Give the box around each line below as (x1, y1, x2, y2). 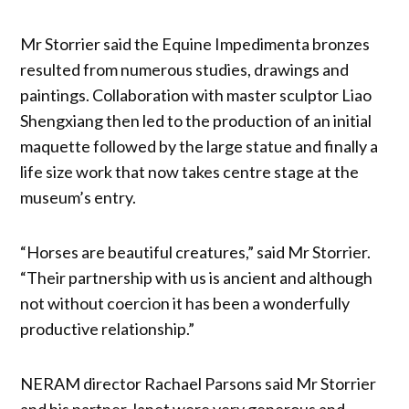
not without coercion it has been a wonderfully (20, 292, 351, 313)
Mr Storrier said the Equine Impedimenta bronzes (20, 33, 371, 54)
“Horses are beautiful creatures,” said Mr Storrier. (20, 241, 372, 262)
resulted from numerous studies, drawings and (20, 58, 350, 79)
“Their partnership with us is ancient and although (20, 267, 373, 288)
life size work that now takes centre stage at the (20, 161, 360, 182)
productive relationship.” (20, 318, 195, 339)
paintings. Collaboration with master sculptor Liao (20, 84, 372, 105)
